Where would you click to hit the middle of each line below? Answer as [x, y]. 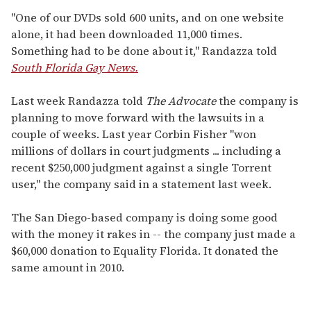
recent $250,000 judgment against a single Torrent [141, 168]
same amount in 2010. [68, 268]
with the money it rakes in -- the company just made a [153, 234]
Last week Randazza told [78, 101]
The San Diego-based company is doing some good [144, 218]
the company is [257, 101]
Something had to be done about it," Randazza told [144, 51]
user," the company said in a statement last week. [141, 184]
